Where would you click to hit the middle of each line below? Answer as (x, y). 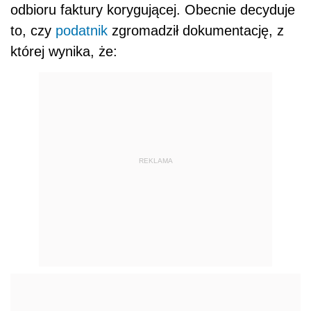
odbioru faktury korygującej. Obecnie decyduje (153, 10)
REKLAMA (155, 160)
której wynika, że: (64, 52)
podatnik (82, 31)
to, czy (33, 31)
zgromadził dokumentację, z (196, 31)
